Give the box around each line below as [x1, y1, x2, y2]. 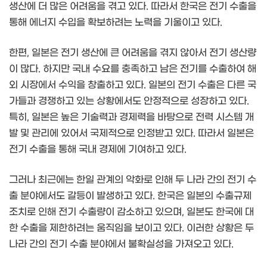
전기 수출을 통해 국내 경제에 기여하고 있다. [9, 143, 187, 155]
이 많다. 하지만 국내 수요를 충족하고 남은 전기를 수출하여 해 [9, 63, 256, 74]
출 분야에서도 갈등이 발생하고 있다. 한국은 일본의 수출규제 [9, 190, 252, 201]
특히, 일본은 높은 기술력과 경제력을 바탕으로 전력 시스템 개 [9, 111, 254, 123]
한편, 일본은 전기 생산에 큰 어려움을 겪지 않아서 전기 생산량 [9, 46, 256, 58]
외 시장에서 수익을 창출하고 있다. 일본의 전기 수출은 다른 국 [9, 79, 256, 91]
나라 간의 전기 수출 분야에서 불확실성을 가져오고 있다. [9, 238, 234, 250]
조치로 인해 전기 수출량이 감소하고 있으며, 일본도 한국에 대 [9, 206, 254, 218]
